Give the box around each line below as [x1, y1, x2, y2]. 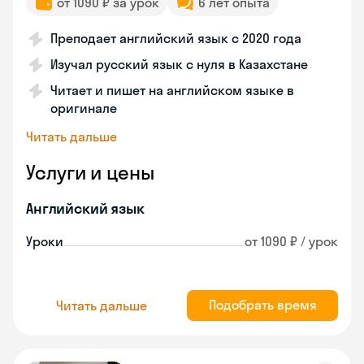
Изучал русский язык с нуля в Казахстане [50, 56, 308, 72]
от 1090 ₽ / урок [245, 233, 338, 249]
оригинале [50, 100, 117, 116]
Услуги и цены [26, 160, 154, 184]
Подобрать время [208, 297, 317, 313]
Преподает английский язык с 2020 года [50, 30, 301, 46]
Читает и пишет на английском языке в [50, 82, 294, 98]
